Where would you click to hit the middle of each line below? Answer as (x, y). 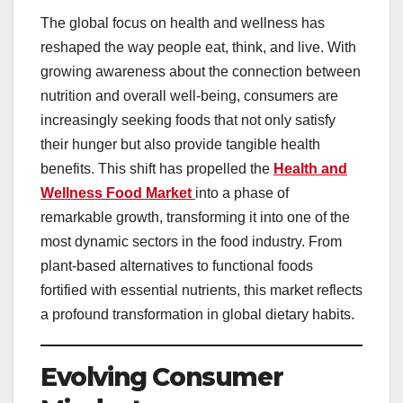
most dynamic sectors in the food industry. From (191, 242)
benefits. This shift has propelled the (157, 169)
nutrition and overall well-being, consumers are (189, 96)
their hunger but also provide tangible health (180, 145)
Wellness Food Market (116, 193)
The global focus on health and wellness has (183, 23)
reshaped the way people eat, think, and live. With (198, 48)
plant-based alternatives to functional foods (177, 266)
